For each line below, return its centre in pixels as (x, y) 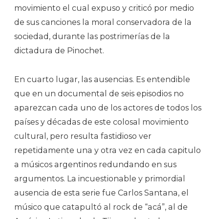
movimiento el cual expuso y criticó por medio (104, 8)
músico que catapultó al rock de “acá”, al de (101, 207)
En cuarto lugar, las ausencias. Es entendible (102, 79)
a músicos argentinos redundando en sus (95, 164)
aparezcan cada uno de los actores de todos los (108, 108)
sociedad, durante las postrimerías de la (92, 36)
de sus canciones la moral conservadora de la (103, 22)
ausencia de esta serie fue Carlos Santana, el (101, 193)
